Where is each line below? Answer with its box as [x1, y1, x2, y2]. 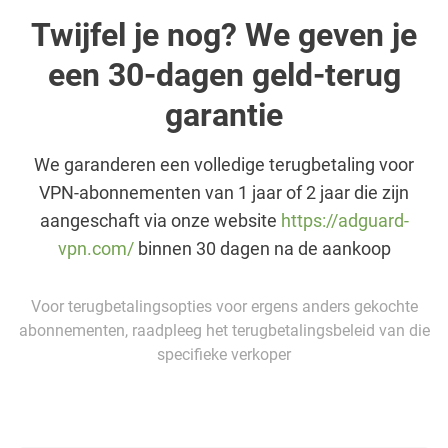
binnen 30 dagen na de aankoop [133, 237, 391, 259]
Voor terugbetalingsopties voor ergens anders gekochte [30, 296, 418, 316]
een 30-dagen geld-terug [47, 55, 401, 94]
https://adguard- [280, 209, 409, 231]
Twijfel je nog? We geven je [31, 15, 417, 54]
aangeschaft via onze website [39, 209, 281, 231]
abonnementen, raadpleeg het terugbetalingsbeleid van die [18, 320, 430, 340]
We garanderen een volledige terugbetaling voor [34, 153, 414, 175]
